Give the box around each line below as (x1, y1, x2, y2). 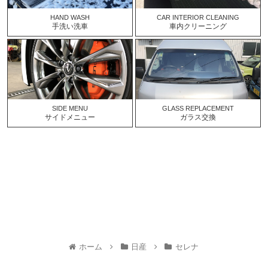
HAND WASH (50, 14, 90, 22)
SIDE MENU (51, 105, 88, 112)
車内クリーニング (169, 22, 227, 31)
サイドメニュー (44, 113, 95, 122)
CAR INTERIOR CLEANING (156, 14, 239, 22)
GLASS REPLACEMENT (162, 105, 234, 112)
